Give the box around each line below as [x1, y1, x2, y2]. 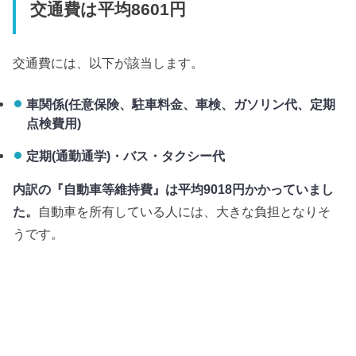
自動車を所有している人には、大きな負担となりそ [38, 204, 331, 219]
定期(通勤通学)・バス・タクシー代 [25, 148, 225, 163]
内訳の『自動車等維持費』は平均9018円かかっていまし [13, 182, 335, 197]
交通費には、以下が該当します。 [13, 55, 204, 70]
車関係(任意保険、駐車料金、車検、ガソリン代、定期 [25, 97, 335, 112]
